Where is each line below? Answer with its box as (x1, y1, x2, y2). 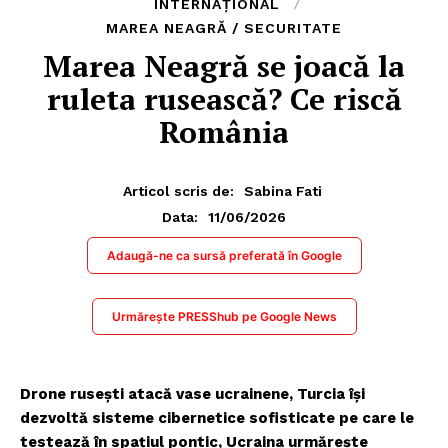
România (159, 112, 289, 153)
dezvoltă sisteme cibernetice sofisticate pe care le (20, 408, 414, 427)
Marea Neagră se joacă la (43, 46, 405, 87)
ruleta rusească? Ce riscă (46, 79, 402, 120)
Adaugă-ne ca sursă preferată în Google (106, 247, 342, 263)
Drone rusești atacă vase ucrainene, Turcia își (20, 384, 365, 403)
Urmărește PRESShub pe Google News (111, 308, 337, 324)
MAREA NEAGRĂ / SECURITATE (106, 20, 342, 37)
